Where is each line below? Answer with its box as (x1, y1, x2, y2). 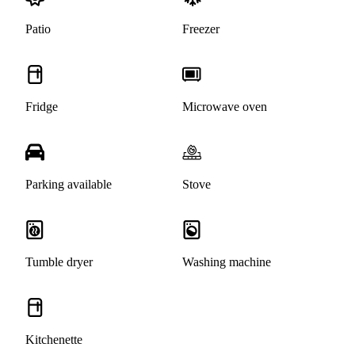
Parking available (25, 177, 112, 192)
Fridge (25, 100, 58, 114)
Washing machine (182, 255, 271, 269)
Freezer (182, 22, 219, 36)
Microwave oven (182, 100, 267, 114)
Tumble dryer (25, 255, 93, 269)
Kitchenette (25, 333, 82, 347)
